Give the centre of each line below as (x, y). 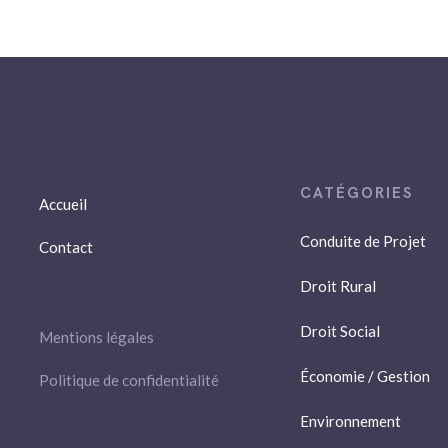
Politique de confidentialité (129, 379)
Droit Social (340, 330)
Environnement (351, 420)
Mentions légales (97, 336)
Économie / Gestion (365, 375)
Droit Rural (338, 285)
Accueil (63, 203)
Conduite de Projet (363, 240)
